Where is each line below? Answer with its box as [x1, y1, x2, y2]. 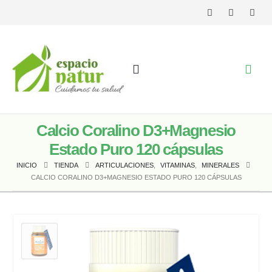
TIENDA [53, 161, 78, 169]
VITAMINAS [160, 161, 195, 169]
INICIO [16, 161, 37, 169]
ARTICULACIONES [95, 161, 154, 169]
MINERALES [201, 161, 239, 169]
